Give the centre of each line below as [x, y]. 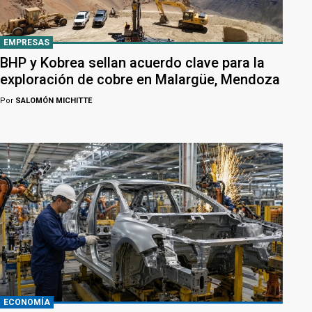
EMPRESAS [26, 42]
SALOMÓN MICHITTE [53, 100]
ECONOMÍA [27, 303]
